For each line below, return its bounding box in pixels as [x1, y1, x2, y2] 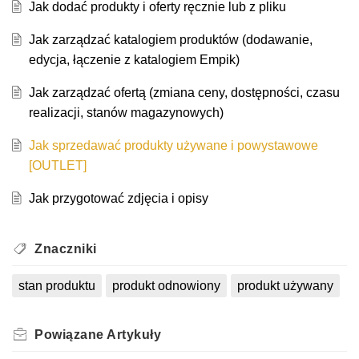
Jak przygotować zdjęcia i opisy [28, 192, 208, 206]
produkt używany [236, 279, 333, 293]
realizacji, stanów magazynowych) [28, 106, 224, 120]
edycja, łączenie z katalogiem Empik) [28, 53, 240, 67]
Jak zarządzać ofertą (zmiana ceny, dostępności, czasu [28, 86, 340, 100]
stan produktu [18, 279, 95, 293]
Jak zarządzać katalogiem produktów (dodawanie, [28, 33, 313, 47]
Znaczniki [34, 242, 97, 256]
